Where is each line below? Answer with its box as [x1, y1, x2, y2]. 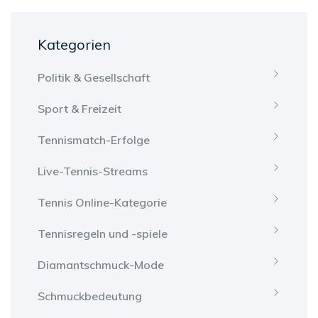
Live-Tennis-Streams [38, 164, 148, 179]
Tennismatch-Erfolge [38, 133, 150, 148]
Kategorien [38, 35, 111, 54]
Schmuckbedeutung [38, 289, 142, 304]
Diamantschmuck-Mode [38, 258, 164, 273]
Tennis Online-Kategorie [38, 195, 167, 210]
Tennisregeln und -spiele [38, 226, 168, 241]
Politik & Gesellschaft [38, 70, 150, 85]
